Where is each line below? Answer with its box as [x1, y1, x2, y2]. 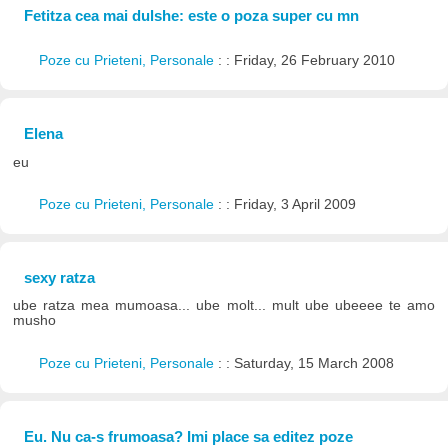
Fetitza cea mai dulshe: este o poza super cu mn [23, 6, 359, 24]
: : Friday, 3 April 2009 [217, 196, 356, 212]
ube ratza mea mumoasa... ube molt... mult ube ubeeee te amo [13, 298, 435, 314]
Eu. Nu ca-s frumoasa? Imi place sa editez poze [23, 428, 353, 446]
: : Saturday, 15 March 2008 [217, 355, 394, 371]
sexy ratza [23, 269, 95, 287]
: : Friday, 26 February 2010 [217, 52, 395, 68]
